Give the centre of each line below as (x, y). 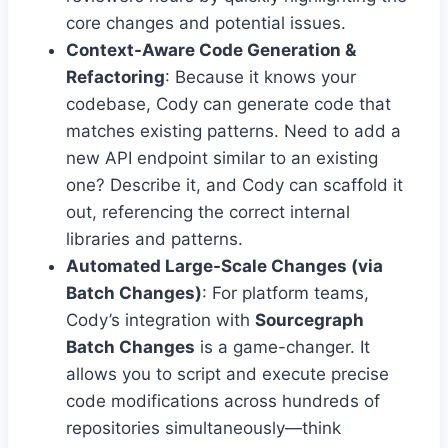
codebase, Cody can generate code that (228, 104)
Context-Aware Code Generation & (211, 50)
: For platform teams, (285, 293)
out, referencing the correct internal (208, 212)
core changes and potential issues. (206, 23)
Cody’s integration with (160, 320)
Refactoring (115, 77)
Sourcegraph (309, 320)
